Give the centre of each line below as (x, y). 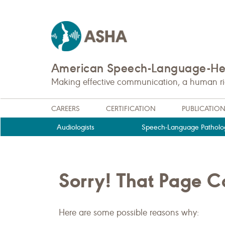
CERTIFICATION (131, 108)
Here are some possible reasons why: (129, 212)
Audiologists (76, 127)
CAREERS (66, 108)
